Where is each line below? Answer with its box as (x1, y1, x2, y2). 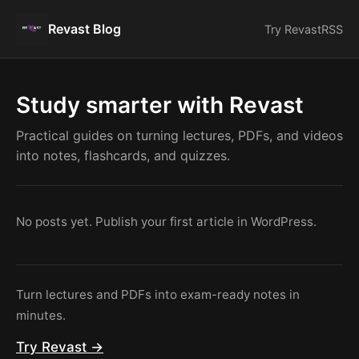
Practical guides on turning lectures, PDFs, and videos (16, 127, 343, 143)
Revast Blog (48, 21, 121, 37)
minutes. (16, 308, 66, 323)
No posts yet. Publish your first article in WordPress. (16, 214, 317, 229)
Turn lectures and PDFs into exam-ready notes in (16, 287, 300, 302)
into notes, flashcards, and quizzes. (16, 147, 230, 163)
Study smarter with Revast (16, 91, 304, 119)
